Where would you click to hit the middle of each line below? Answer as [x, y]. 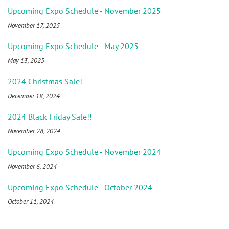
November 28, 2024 [34, 131]
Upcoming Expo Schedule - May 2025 [73, 46]
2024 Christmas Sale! [45, 82]
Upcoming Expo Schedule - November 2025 [84, 11]
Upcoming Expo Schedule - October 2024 [80, 187]
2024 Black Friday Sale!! [50, 117]
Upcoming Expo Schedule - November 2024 [84, 152]
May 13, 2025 [26, 61]
